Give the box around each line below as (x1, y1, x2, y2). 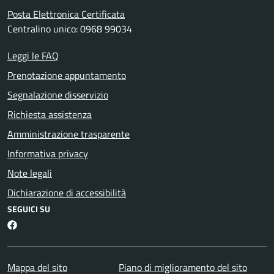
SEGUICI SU (7, 202, 50, 216)
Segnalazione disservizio (7, 87, 108, 103)
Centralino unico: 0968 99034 (7, 21, 132, 37)
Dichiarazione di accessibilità (7, 185, 126, 201)
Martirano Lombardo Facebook (17, 220, 142, 235)
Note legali (7, 166, 52, 181)
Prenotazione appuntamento (7, 68, 126, 83)
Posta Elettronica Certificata (7, 7, 125, 22)
